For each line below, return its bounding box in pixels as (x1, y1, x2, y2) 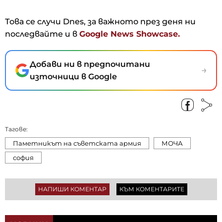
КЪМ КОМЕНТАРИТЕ (119, 185, 184, 193)
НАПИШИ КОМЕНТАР (38, 185, 107, 193)
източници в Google (30, 71, 117, 81)
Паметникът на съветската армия (13, 139, 141, 147)
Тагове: (5, 125, 28, 133)
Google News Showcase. (79, 29, 180, 39)
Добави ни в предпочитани (30, 59, 150, 69)
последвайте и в (5, 29, 79, 39)
